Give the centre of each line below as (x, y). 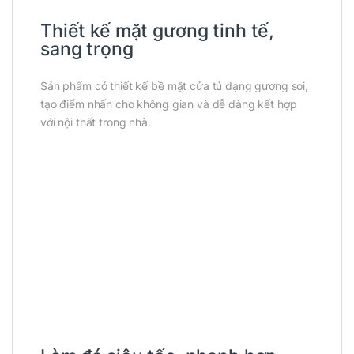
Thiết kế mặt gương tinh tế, (158, 31)
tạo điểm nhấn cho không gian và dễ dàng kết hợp (169, 104)
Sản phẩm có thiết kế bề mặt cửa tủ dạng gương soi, (174, 86)
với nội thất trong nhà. (96, 122)
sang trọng (87, 49)
